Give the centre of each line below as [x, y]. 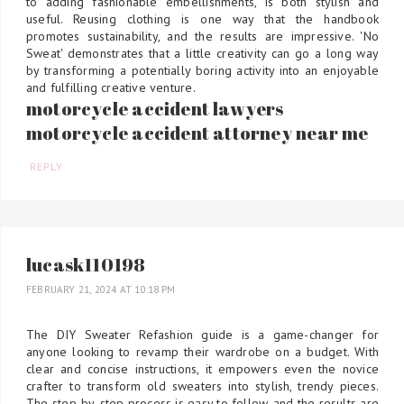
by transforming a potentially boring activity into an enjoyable [202, 70]
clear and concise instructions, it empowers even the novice [202, 368]
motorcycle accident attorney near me [197, 133]
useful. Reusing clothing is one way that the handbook [202, 18]
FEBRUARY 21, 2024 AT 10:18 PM [101, 289]
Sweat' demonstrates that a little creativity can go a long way [202, 53]
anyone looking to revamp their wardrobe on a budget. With [202, 351]
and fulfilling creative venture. [111, 87]
